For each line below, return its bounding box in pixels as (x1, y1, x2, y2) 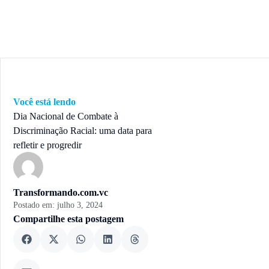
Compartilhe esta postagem (13, 214, 124, 224)
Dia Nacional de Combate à (13, 111, 118, 121)
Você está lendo (13, 97, 76, 107)
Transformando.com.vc (13, 187, 108, 198)
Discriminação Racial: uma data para (13, 125, 152, 136)
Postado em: (13, 201, 57, 210)
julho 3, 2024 (57, 201, 103, 210)
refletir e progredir (13, 140, 82, 150)
